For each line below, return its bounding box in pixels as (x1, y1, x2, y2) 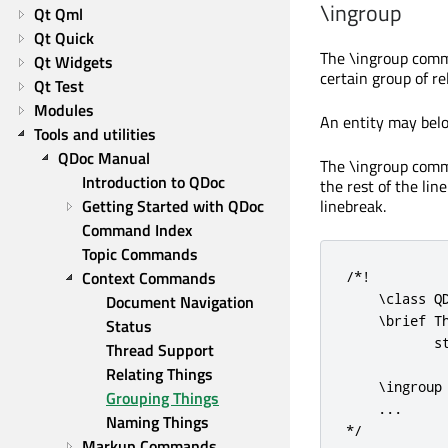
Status (106, 314, 152, 338)
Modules (34, 98, 94, 122)
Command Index (82, 218, 192, 242)
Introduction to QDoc (82, 170, 225, 194)
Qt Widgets (34, 50, 113, 74)
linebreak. (320, 194, 386, 219)
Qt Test (34, 74, 84, 98)
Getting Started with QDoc (82, 194, 264, 218)
